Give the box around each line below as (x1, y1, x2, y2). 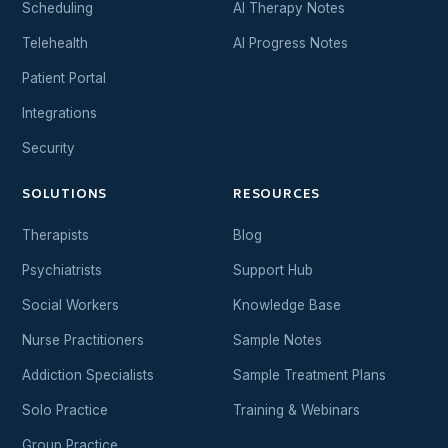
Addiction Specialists (22, 367, 154, 384)
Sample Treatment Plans (233, 367, 386, 384)
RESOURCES (233, 185, 321, 207)
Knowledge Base (233, 297, 341, 314)
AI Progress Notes (233, 35, 348, 52)
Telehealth (22, 35, 88, 52)
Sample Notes (233, 332, 322, 349)
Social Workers (22, 297, 119, 314)
